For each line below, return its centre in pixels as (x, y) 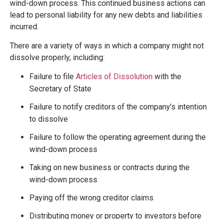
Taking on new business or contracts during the (109, 167)
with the (167, 76)
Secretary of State (60, 88)
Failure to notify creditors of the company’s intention (118, 107)
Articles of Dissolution (114, 76)
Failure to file (53, 76)
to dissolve (49, 119)
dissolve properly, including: (58, 57)
